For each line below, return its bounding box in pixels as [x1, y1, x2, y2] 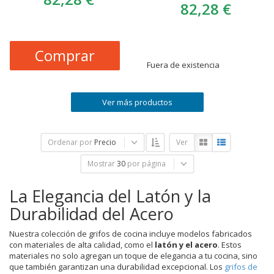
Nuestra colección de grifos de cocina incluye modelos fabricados [9, 228, 252, 239]
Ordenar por [47, 136, 92, 147]
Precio [94, 136, 116, 147]
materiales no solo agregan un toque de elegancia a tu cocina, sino [9, 250, 257, 261]
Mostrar [87, 158, 115, 169]
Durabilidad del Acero [9, 202, 174, 225]
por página [127, 158, 166, 169]
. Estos [218, 239, 242, 250]
